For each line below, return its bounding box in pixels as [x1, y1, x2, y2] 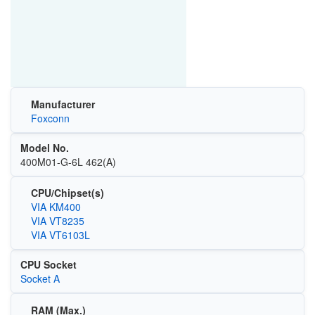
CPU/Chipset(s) [30, 186, 104, 200]
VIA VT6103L [30, 228, 90, 243]
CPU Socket [20, 257, 77, 272]
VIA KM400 [30, 200, 81, 214]
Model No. [20, 140, 69, 155]
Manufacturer [30, 96, 95, 111]
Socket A [20, 271, 60, 286]
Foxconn [30, 110, 70, 125]
